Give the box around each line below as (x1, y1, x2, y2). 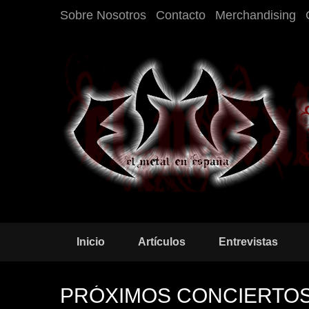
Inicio (77, 236, 105, 248)
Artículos (138, 236, 186, 248)
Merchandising (215, 8, 296, 22)
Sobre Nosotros (60, 8, 146, 22)
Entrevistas (219, 236, 278, 248)
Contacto (156, 8, 206, 22)
